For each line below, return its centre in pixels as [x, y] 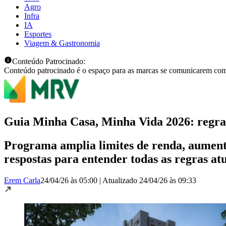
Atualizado [121, 180]
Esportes [38, 34]
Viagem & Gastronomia [62, 43]
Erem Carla [22, 180]
